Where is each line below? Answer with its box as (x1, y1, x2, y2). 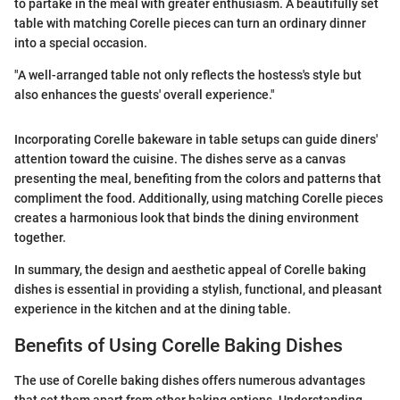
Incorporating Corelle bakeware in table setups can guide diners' (14, 132, 378, 147)
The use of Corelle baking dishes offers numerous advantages (14, 372, 365, 387)
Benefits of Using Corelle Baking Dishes (14, 335, 343, 357)
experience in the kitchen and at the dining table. (14, 302, 291, 317)
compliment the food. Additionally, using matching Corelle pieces (14, 191, 383, 206)
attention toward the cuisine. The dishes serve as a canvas (14, 152, 346, 167)
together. (14, 230, 66, 246)
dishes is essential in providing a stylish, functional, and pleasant (14, 282, 382, 297)
